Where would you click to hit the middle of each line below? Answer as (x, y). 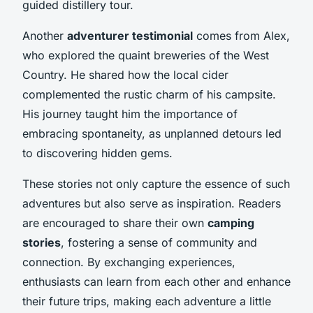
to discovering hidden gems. (97, 153)
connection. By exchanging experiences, (129, 262)
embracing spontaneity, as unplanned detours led (152, 133)
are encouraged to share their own (115, 223)
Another (45, 35)
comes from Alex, (241, 35)
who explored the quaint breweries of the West (146, 55)
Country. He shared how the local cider (125, 74)
